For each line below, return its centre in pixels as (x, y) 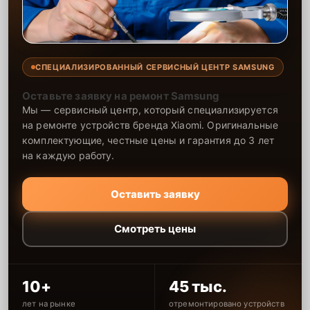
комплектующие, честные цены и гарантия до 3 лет (148, 140)
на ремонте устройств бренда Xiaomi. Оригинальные (151, 125)
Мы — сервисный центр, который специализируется (150, 109)
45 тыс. (198, 286)
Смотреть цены (155, 229)
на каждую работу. (69, 155)
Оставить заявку (155, 194)
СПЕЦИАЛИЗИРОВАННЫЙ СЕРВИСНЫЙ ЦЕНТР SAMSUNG (155, 67)
